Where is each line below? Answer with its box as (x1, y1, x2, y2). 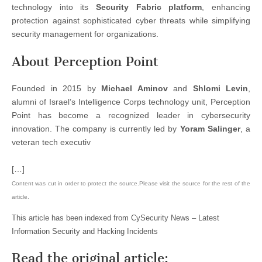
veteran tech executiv (12, 137, 91, 147)
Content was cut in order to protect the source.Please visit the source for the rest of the (12, 180, 250, 187)
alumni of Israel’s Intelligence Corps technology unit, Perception (12, 96, 250, 106)
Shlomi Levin (192, 83, 248, 93)
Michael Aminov (101, 83, 168, 93)
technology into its (12, 2, 96, 12)
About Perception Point (12, 53, 158, 70)
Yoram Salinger (180, 123, 240, 133)
